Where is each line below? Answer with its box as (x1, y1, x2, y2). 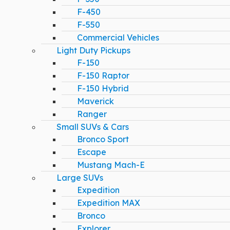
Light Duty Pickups (56, 45, 130, 55)
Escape (77, 147, 106, 157)
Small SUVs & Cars (56, 122, 129, 132)
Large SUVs (56, 172, 103, 183)
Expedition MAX (77, 198, 140, 208)
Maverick (77, 96, 114, 106)
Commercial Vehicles (77, 32, 159, 43)
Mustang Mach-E (77, 160, 145, 170)
